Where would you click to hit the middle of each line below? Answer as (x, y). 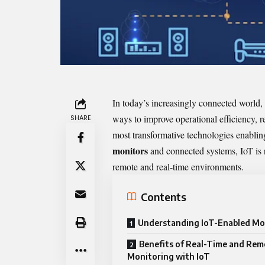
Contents (164, 196)
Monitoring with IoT (169, 257)
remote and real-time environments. (178, 167)
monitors (130, 151)
